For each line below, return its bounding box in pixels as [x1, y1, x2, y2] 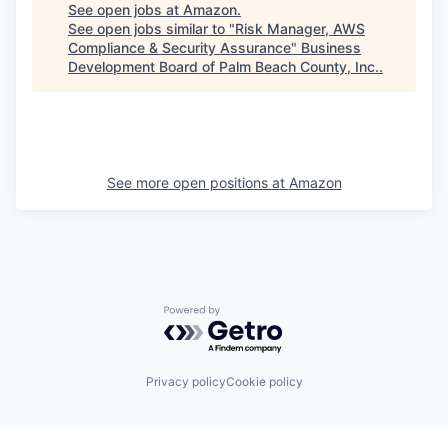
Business [301, 38, 361, 56]
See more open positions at [106, 173, 289, 191]
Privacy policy [145, 374, 226, 390]
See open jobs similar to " [68, 19, 235, 37]
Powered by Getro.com [163, 304, 339, 325]
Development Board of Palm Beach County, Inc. [68, 57, 379, 75]
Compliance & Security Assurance [68, 38, 291, 56]
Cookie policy [225, 374, 303, 390]
